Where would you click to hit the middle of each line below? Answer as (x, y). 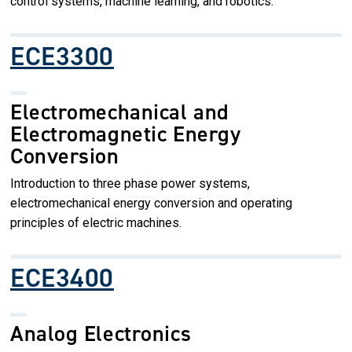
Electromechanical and (120, 112)
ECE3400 (62, 277)
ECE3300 (62, 56)
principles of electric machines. (96, 222)
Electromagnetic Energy (126, 134)
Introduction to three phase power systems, (130, 183)
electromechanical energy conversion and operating (151, 203)
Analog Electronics (101, 333)
